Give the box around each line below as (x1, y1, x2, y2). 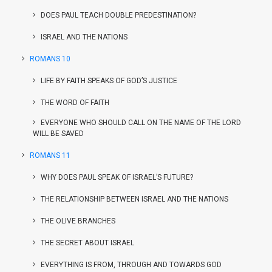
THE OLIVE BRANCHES (41, 217, 115, 225)
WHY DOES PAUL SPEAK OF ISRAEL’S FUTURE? (41, 173, 193, 182)
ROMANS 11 (30, 151, 70, 160)
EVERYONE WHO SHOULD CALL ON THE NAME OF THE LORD (41, 118, 241, 127)
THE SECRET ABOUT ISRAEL (41, 239, 134, 247)
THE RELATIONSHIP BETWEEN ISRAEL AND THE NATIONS (41, 195, 228, 203)
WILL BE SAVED (33, 129, 84, 138)
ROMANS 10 (30, 55, 70, 63)
